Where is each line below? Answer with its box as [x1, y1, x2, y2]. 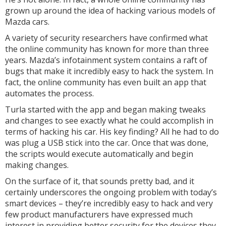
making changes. [5, 159, 69, 171]
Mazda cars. [5, 16, 49, 27]
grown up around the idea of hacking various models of [5, 5, 215, 16]
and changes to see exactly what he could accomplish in [5, 115, 213, 126]
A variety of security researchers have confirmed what [5, 32, 208, 43]
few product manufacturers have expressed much [5, 209, 193, 220]
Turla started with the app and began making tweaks [5, 104, 206, 115]
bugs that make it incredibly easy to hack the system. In [5, 66, 213, 77]
